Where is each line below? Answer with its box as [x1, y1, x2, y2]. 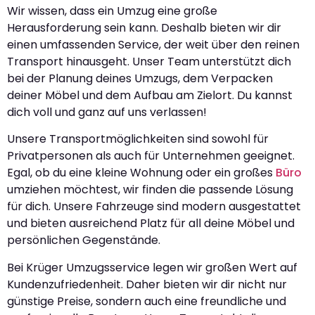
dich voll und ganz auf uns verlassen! [7, 103, 207, 120]
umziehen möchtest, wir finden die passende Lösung [7, 181, 293, 198]
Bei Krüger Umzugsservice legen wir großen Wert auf [7, 259, 297, 276]
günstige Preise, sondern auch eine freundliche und [7, 292, 286, 309]
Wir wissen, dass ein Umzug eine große [7, 2, 217, 19]
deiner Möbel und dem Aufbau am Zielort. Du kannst [7, 86, 292, 103]
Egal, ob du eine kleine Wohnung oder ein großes [7, 165, 276, 181]
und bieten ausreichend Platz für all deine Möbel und [7, 215, 295, 232]
